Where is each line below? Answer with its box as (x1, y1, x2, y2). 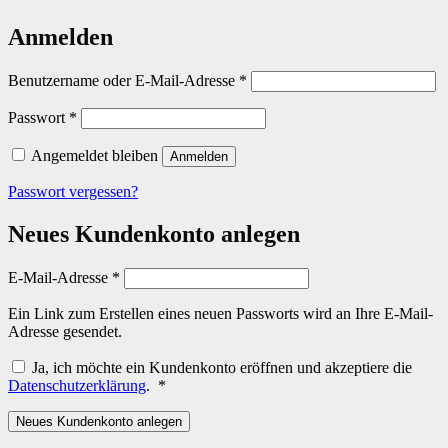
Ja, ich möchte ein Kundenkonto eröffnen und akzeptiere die (32, 359, 412, 376)
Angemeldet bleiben (31, 147, 158, 165)
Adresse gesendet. (8, 323, 122, 340)
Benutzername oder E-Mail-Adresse (8, 72, 239, 90)
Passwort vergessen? (8, 183, 138, 201)
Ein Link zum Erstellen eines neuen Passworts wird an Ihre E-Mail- (8, 305, 433, 322)
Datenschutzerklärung (8, 377, 146, 394)
